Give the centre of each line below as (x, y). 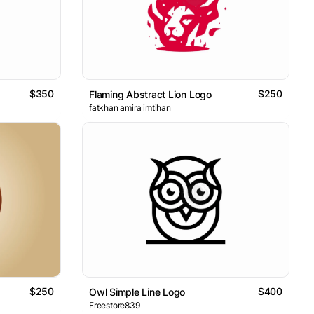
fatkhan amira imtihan (130, 107)
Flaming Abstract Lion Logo (150, 94)
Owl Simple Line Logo (137, 292)
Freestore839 (115, 306)
